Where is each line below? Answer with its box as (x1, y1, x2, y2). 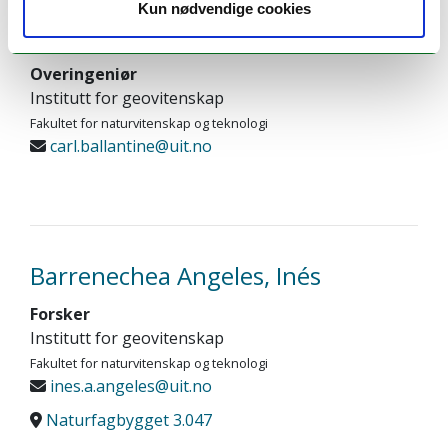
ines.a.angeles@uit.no (46, 375, 212, 397)
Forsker (30, 303, 90, 325)
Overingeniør (30, 63, 137, 85)
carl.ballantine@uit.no (46, 135, 212, 157)
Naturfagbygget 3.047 (46, 409, 212, 431)
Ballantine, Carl (30, 19, 198, 52)
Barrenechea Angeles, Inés (30, 259, 321, 292)
